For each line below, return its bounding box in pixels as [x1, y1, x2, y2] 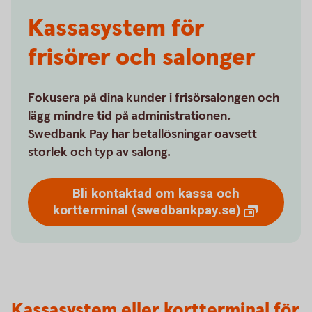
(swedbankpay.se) [132, 202, 241, 218]
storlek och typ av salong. [28, 144, 171, 160]
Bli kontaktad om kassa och [72, 185, 240, 201]
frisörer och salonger [28, 42, 255, 74]
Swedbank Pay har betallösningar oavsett [28, 126, 257, 142]
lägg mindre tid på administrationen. [28, 108, 231, 124]
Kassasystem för [28, 13, 204, 45]
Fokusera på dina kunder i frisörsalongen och [28, 90, 279, 106]
